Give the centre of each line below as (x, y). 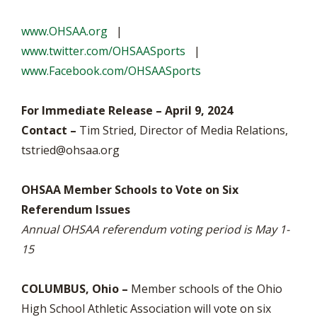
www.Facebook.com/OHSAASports (111, 71)
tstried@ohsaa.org (70, 150)
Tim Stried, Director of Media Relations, (182, 130)
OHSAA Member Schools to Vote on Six (130, 190)
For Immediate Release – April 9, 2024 (127, 110)
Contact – (49, 130)
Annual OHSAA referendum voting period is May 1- (155, 229)
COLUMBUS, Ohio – (75, 289)
